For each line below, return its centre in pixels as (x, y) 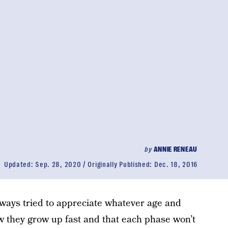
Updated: (20, 164)
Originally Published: (121, 164)
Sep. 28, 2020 (58, 164)
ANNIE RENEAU (175, 149)
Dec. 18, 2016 (176, 164)
